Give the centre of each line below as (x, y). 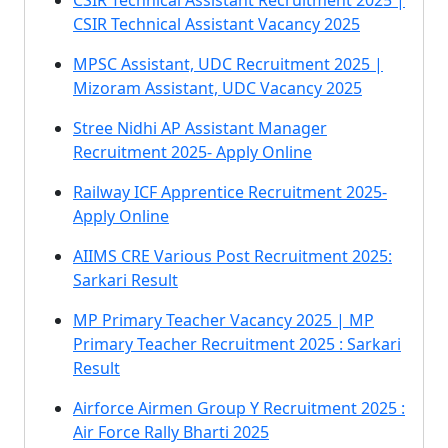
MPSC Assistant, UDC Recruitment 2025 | (228, 64)
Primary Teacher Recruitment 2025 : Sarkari (237, 344)
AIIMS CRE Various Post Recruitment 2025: (232, 256)
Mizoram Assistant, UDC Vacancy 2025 (217, 88)
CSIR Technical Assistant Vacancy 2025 (216, 24)
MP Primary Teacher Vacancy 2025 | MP (223, 320)
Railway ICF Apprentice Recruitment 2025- (230, 192)
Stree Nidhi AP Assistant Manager (200, 128)
